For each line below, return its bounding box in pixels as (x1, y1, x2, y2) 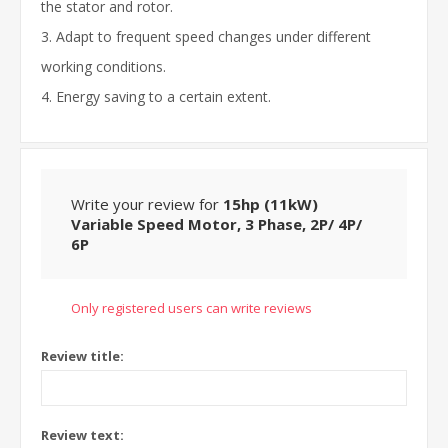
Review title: (41, 347, 124, 366)
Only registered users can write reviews (71, 299, 312, 318)
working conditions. (41, 57, 166, 77)
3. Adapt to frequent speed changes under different (41, 27, 371, 47)
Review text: (41, 426, 124, 445)
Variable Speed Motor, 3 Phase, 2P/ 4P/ (71, 214, 362, 235)
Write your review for (71, 194, 223, 215)
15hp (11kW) (223, 194, 318, 215)
